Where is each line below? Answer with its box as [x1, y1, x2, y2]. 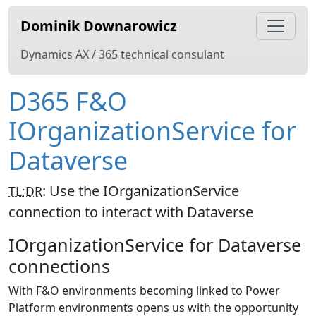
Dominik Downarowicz [20, 16, 177, 35]
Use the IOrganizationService [49, 181, 239, 200]
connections [8, 254, 110, 278]
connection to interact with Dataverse [8, 202, 253, 221]
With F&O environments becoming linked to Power [8, 283, 280, 298]
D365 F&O [8, 84, 127, 118]
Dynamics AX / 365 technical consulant [20, 47, 224, 62]
